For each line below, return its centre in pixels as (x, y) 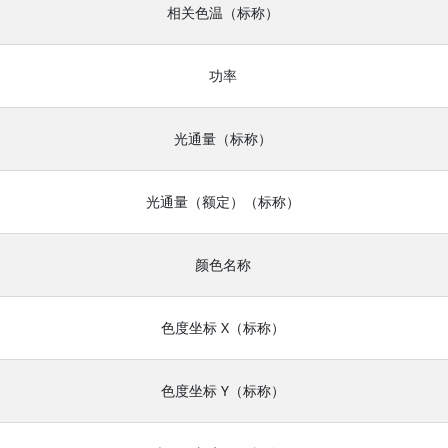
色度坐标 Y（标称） (222, 390)
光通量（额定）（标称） (222, 201)
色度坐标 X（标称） (222, 327)
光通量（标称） (222, 138)
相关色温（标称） (222, 12)
